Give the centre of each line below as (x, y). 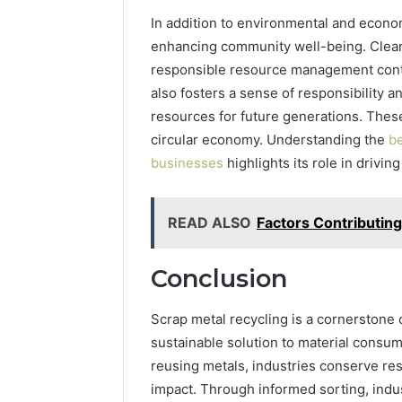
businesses (187, 163)
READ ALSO (210, 223)
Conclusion (219, 279)
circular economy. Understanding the (268, 140)
